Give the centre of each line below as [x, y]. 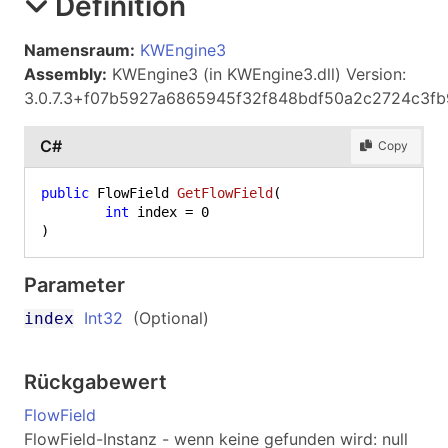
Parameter [74, 284]
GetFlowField [225, 192]
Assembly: [65, 73]
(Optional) [166, 317]
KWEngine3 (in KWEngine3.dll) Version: [256, 73]
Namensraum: [79, 49]
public [65, 192]
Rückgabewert [95, 381]
